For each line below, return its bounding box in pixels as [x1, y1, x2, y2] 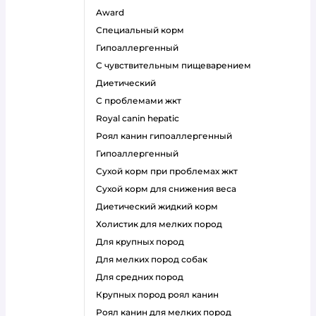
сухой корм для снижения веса [102, 183, 236, 194]
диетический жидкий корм [103, 201, 218, 212]
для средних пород [103, 272, 183, 282]
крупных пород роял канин [102, 289, 219, 300]
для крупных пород [103, 236, 184, 247]
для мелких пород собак [103, 254, 207, 265]
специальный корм [102, 25, 184, 35]
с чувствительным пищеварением [102, 60, 251, 71]
